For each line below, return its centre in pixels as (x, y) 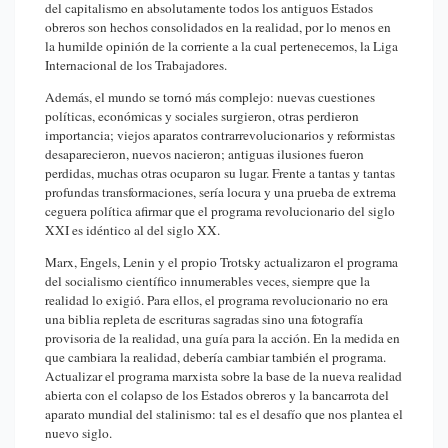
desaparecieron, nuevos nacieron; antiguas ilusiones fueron (204, 153)
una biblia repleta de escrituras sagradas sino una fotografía (204, 318)
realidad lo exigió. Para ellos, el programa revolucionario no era (216, 299)
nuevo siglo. (78, 432)
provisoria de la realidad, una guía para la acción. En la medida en (222, 337)
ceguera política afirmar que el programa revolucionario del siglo (220, 210)
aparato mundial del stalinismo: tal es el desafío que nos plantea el (224, 413)
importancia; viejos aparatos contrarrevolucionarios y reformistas (220, 134)
